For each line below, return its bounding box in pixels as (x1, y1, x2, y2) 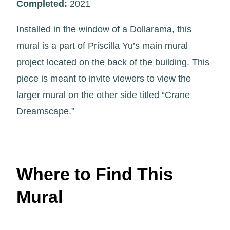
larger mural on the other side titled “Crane (16, 90, 190, 101)
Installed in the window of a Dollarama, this (16, 24, 191, 35)
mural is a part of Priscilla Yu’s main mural (16, 41, 188, 51)
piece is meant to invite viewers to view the (16, 73, 191, 84)
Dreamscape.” (16, 106, 74, 117)
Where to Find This (16, 164, 173, 184)
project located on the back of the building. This (16, 57, 209, 68)
